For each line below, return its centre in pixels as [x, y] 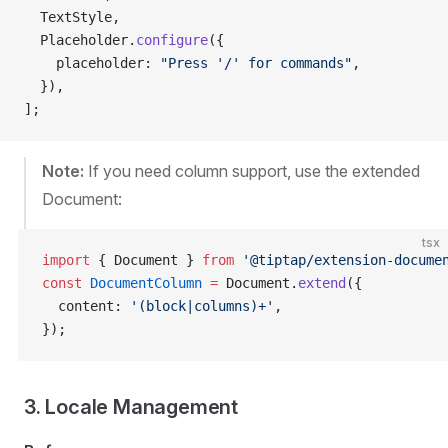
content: [86, 306]
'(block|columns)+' [202, 306]
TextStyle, [72, 17]
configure [172, 40]
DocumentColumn [142, 283]
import [66, 260]
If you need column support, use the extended [252, 171]
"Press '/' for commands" [256, 63]
